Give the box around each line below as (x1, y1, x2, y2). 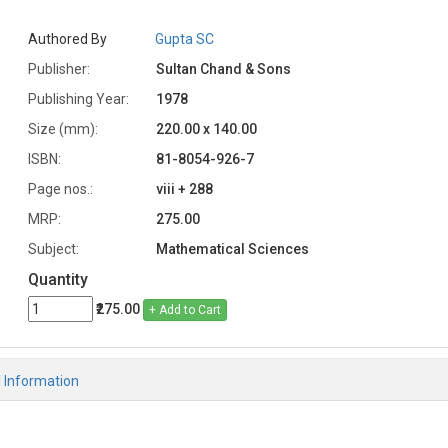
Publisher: (27, 60, 90, 77)
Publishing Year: (27, 90, 129, 107)
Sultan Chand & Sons (155, 60, 291, 77)
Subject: (27, 240, 79, 257)
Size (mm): (27, 120, 98, 137)
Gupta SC (155, 30, 215, 47)
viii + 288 (155, 180, 213, 197)
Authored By (27, 30, 107, 47)
